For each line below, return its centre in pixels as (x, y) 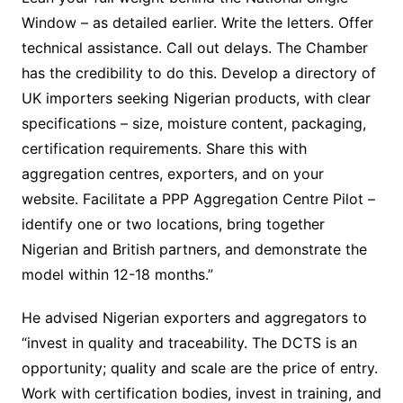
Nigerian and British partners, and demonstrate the (194, 250)
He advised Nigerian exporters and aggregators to (194, 318)
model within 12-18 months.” (117, 275)
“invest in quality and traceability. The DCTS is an (189, 343)
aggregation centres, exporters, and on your (172, 174)
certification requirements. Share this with (164, 149)
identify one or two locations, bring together (173, 224)
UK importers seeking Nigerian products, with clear (196, 99)
